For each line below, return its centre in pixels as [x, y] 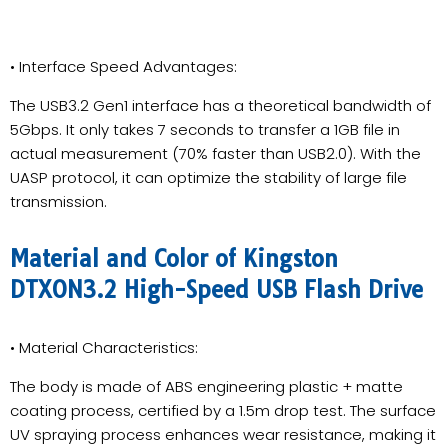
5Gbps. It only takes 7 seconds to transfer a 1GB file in [205, 129]
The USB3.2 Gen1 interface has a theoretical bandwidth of [220, 105]
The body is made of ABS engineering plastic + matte [206, 386]
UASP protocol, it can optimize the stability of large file [208, 177]
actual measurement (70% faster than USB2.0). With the [215, 153]
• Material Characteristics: [104, 347]
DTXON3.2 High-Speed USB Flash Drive [216, 289]
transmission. [58, 201]
